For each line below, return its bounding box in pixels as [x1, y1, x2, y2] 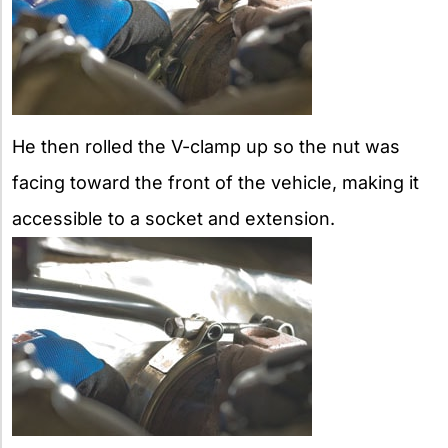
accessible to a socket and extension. [12, 207, 335, 229]
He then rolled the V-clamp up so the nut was [12, 135, 400, 157]
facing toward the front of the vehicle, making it [12, 171, 419, 193]
